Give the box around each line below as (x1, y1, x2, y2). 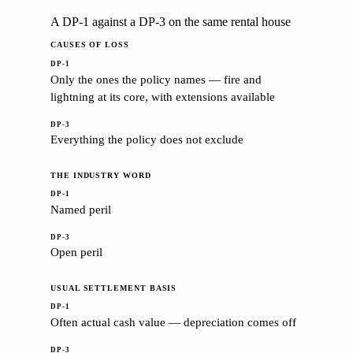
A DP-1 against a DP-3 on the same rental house (50, 14, 291, 30)
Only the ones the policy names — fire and (50, 72, 262, 86)
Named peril (50, 202, 111, 216)
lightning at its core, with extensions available (50, 89, 275, 103)
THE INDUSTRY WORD (50, 170, 151, 180)
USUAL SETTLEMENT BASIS (50, 283, 177, 292)
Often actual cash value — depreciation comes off (50, 315, 296, 329)
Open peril (50, 245, 102, 259)
